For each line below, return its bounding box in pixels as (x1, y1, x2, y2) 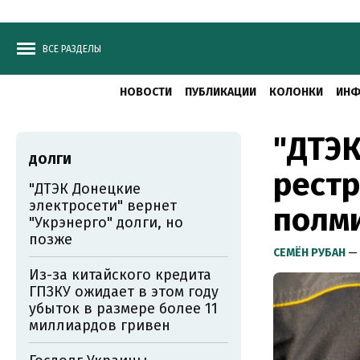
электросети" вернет (29, 197, 177, 215)
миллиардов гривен (29, 317, 170, 334)
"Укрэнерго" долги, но (29, 214, 183, 231)
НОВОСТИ (120, 85, 172, 99)
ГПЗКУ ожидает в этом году (29, 283, 219, 301)
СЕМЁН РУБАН (273, 246, 348, 260)
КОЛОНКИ (269, 85, 323, 99)
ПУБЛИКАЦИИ (185, 85, 256, 99)
